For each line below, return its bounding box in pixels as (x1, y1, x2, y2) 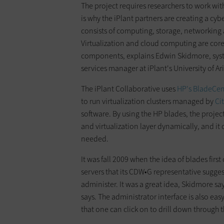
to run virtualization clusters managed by (81, 96, 215, 107)
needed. (81, 133, 108, 144)
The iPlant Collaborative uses (81, 83, 177, 94)
